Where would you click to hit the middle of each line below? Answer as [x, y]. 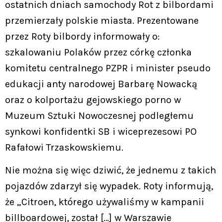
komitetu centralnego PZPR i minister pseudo [108, 68]
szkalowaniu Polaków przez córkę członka [98, 52]
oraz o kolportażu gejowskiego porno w [93, 100]
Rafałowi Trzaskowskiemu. [64, 147]
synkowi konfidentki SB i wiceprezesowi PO [101, 132]
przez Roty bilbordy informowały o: [82, 36]
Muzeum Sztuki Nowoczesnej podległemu [99, 116]
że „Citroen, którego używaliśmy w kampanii [105, 202]
